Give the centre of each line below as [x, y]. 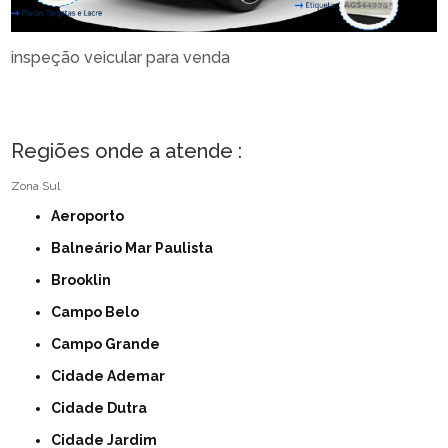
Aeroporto [92, 216]
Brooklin [86, 280]
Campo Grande [111, 344]
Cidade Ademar [113, 376]
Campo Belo [100, 312]
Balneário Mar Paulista [137, 248]
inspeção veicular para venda [121, 58]
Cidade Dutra [104, 408]
